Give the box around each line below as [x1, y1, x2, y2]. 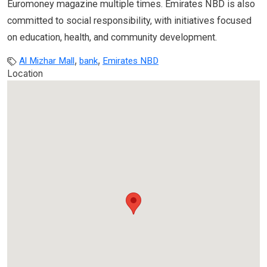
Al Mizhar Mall [19, 55, 74, 66]
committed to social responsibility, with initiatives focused [7, 15, 252, 27]
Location [7, 67, 43, 79]
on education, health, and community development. [7, 32, 217, 44]
